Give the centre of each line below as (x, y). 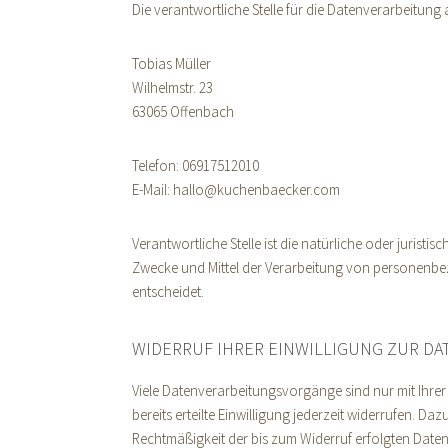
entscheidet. (168, 291)
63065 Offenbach (183, 111)
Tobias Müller (171, 63)
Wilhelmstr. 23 (172, 87)
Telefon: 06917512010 (195, 165)
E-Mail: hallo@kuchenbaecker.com (236, 189)
